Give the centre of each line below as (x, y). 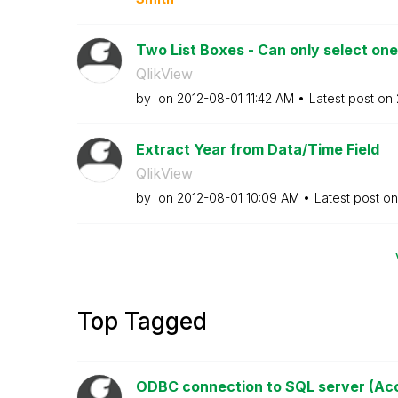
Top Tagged (142, 321)
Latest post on (352, 98)
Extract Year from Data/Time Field (257, 149)
